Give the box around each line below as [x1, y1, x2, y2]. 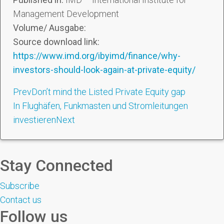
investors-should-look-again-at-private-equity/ [13, 64, 195, 75]
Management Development [13, 8, 119, 19]
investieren [13, 114, 56, 125]
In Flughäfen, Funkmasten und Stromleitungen [13, 100, 188, 111]
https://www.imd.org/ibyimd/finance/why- [13, 50, 180, 61]
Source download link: [13, 36, 99, 47]
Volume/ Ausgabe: [13, 22, 86, 33]
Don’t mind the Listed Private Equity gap [31, 86, 185, 97]
